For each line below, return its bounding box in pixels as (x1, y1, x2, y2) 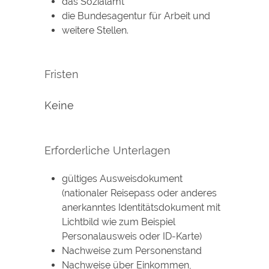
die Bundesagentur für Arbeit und (61, 10, 210, 22)
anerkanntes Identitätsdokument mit (61, 202, 220, 214)
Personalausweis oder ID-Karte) (61, 231, 202, 243)
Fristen (44, 67, 79, 80)
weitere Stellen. (61, 24, 128, 36)
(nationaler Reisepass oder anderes (61, 187, 217, 199)
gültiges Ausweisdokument (61, 173, 183, 185)
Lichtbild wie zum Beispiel (61, 216, 175, 228)
